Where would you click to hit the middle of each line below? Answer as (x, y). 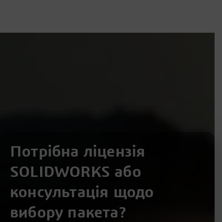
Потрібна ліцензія (78, 151)
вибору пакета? (68, 212)
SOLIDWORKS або (76, 172)
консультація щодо (82, 192)
